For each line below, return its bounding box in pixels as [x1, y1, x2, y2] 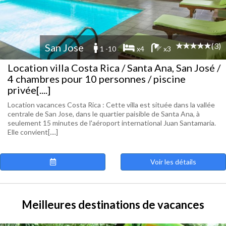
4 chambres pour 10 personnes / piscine [8, 73, 186, 85]
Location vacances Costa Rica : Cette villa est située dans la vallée [8, 100, 215, 109]
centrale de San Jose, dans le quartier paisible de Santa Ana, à [8, 109, 200, 118]
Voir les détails [150, 157, 196, 166]
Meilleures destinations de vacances [22, 198, 204, 211]
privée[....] [8, 84, 50, 96]
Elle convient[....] [8, 128, 58, 136]
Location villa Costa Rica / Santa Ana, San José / [8, 62, 220, 74]
